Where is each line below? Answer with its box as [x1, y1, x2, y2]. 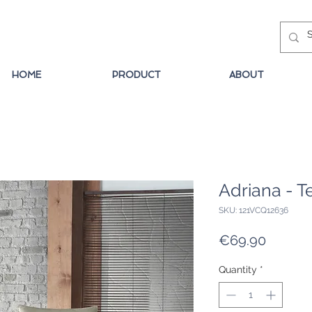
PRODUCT [112, 70, 161, 80]
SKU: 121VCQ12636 [219, 205, 288, 216]
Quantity [219, 264, 257, 276]
